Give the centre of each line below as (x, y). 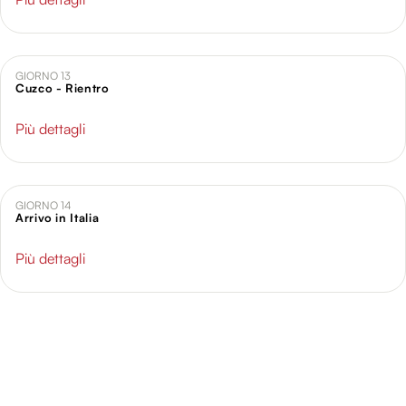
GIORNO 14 (43, 206)
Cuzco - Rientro (63, 88)
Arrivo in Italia (58, 218)
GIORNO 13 (43, 76)
